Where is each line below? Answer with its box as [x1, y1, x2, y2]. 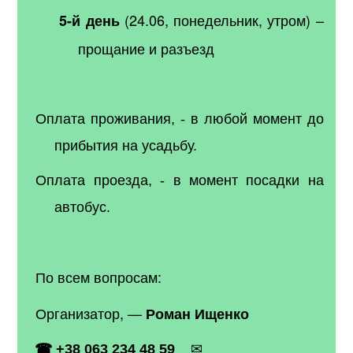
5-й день [59, 9, 120, 31]
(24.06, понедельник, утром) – [119, 9, 324, 30]
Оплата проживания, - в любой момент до [35, 110, 324, 127]
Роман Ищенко [142, 303, 250, 324]
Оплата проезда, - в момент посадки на [35, 172, 324, 188]
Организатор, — [35, 302, 143, 323]
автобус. [54, 199, 111, 215]
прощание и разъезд [78, 37, 215, 58]
